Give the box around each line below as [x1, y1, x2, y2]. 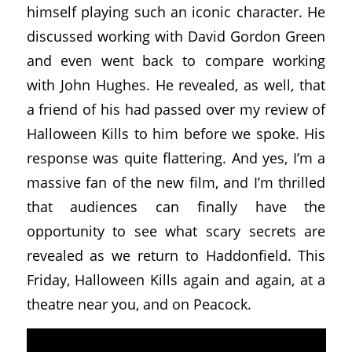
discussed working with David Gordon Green [26, 26, 326, 46]
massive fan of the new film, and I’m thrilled [26, 172, 326, 192]
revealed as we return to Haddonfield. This [26, 245, 326, 266]
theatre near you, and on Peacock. [26, 294, 251, 314]
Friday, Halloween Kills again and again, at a [26, 269, 326, 290]
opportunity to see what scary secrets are [26, 221, 326, 241]
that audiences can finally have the [26, 196, 326, 217]
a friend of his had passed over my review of [26, 99, 326, 119]
